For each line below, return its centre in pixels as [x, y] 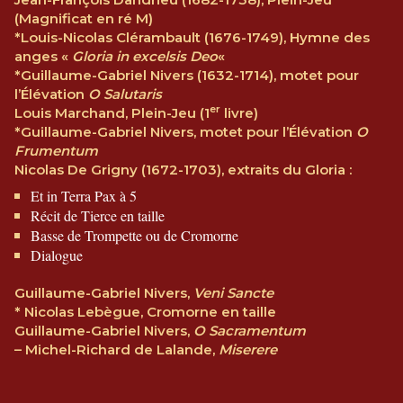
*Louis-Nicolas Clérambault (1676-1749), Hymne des [192, 37]
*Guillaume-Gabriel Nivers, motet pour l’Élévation [185, 131]
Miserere [248, 349]
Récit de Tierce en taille [98, 215]
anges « [43, 56]
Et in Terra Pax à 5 [84, 195]
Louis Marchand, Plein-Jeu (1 [112, 112]
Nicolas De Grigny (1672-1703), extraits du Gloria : [183, 169]
